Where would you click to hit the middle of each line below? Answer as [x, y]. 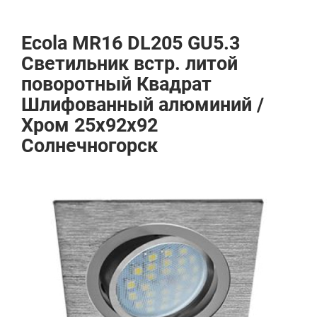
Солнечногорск [90, 146]
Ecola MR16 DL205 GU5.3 [131, 43]
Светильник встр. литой [129, 64]
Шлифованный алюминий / [143, 105]
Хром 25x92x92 [90, 125]
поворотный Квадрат [116, 84]
